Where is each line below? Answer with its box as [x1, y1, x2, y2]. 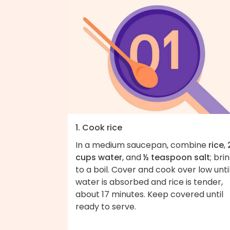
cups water [75, 151, 122, 163]
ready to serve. [75, 200, 136, 213]
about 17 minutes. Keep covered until [75, 188, 223, 200]
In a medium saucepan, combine [75, 139, 208, 151]
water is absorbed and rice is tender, [75, 176, 223, 188]
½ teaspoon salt [143, 151, 210, 163]
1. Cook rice [75, 121, 122, 133]
